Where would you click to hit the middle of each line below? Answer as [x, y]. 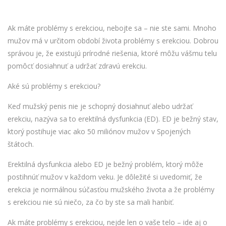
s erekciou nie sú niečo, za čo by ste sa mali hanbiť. [91, 202]
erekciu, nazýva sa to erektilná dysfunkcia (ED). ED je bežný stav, [113, 119]
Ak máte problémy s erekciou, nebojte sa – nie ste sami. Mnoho [112, 28]
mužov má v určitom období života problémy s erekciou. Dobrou [113, 41]
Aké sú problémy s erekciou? [54, 86]
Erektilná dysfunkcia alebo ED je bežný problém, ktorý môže [105, 164]
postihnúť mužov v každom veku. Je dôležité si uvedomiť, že [105, 177]
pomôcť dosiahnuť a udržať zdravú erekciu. [77, 66]
